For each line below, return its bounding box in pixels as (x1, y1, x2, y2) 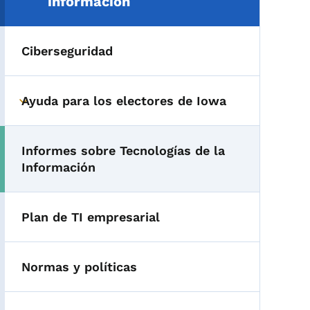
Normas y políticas (21, 259, 138, 274)
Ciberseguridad (21, 44, 113, 58)
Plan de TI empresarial (21, 210, 161, 224)
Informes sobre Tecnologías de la (21, 143, 226, 158)
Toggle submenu (23, 101, 122, 116)
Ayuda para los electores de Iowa (21, 93, 227, 108)
